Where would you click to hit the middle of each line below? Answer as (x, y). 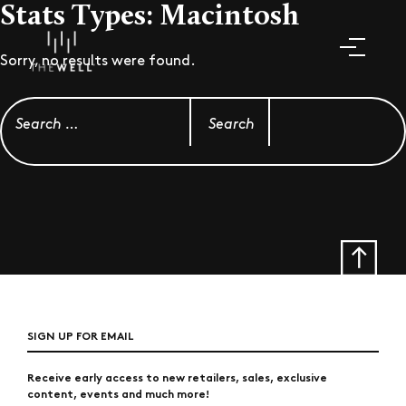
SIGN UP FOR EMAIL (80, 335)
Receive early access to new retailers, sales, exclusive (177, 377)
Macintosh (229, 17)
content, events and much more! (118, 393)
